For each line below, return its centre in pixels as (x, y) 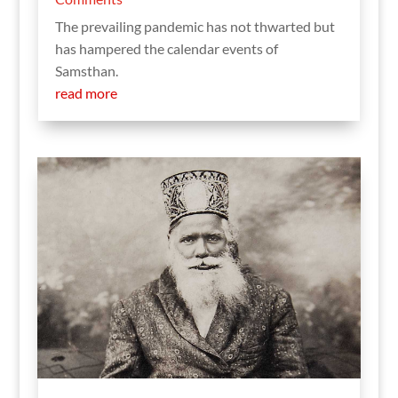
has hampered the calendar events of (166, 48)
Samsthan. (86, 70)
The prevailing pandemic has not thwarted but (195, 26)
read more (86, 92)
